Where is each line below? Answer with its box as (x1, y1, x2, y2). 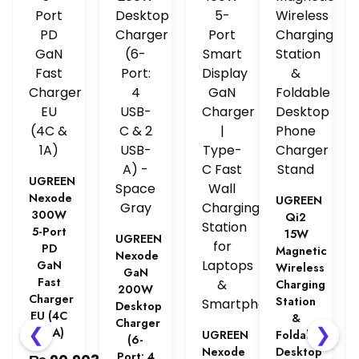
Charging (276, 276, 326, 293)
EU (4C (30, 308, 68, 325)
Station (276, 293, 317, 310)
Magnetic (276, 243, 328, 260)
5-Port (31, 224, 67, 240)
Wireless (276, 260, 325, 276)
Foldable (276, 327, 325, 344)
